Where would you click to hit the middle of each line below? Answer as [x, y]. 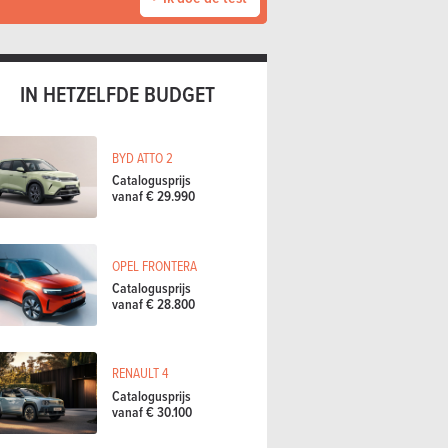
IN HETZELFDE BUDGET [117, 93]
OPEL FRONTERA [154, 265]
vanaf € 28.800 [153, 303]
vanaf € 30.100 [152, 411]
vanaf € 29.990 [153, 195]
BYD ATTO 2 [142, 157]
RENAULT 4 [140, 373]
